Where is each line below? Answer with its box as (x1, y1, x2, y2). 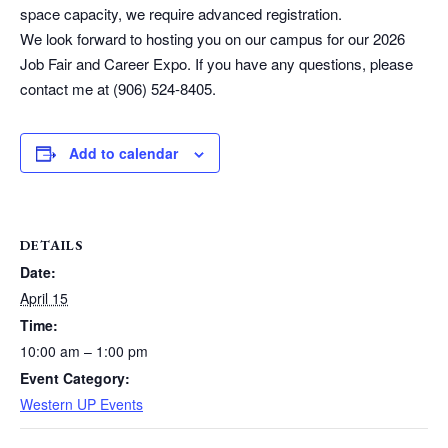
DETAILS (20, 236, 83, 254)
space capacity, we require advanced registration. (20, 3, 342, 24)
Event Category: (20, 368, 130, 388)
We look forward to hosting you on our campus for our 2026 (20, 28, 405, 49)
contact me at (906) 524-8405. (20, 78, 216, 99)
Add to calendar (69, 143, 178, 163)
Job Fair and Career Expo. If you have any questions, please (20, 53, 413, 74)
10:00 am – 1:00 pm (20, 341, 148, 361)
